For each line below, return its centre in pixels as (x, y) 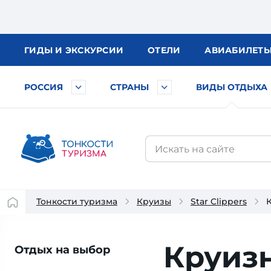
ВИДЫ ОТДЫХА (232, 87)
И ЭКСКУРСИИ (89, 50)
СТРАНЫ (129, 87)
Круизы (154, 201)
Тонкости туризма (77, 201)
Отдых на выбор (62, 250)
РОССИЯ (44, 87)
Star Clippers (219, 201)
